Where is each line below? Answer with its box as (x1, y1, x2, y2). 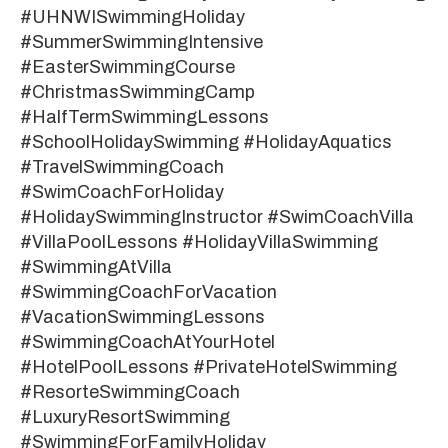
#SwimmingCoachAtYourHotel (20, 331, 275, 352)
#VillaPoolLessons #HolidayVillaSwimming (20, 231, 378, 252)
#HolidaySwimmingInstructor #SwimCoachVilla (20, 206, 414, 227)
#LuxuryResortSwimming (20, 406, 230, 427)
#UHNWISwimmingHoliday (20, 6, 245, 27)
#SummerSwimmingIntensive (20, 31, 263, 52)
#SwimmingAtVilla (20, 256, 172, 277)
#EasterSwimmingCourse (20, 56, 235, 77)
